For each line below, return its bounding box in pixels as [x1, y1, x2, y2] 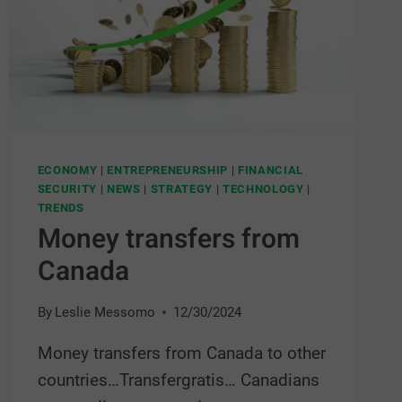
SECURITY [37, 182, 97, 197]
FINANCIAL [237, 163, 303, 178]
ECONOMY [37, 163, 98, 178]
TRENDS [37, 201, 84, 215]
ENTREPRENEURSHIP [107, 163, 228, 178]
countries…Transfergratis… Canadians [37, 370, 319, 391]
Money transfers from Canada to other [37, 343, 326, 364]
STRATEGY [150, 182, 213, 197]
